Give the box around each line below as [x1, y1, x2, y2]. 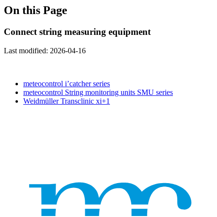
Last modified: [4, 46, 50, 55]
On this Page [4, 3, 67, 16]
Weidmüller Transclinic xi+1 [23, 96, 110, 105]
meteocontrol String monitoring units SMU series [23, 88, 173, 96]
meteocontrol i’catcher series [23, 79, 110, 88]
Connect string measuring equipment [4, 26, 151, 37]
